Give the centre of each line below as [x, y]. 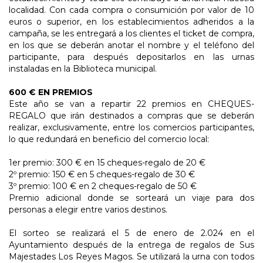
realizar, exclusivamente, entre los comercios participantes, [131, 128]
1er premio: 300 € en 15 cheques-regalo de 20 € [107, 163]
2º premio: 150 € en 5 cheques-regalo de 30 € [102, 175]
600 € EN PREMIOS [51, 92]
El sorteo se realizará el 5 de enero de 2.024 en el [131, 233]
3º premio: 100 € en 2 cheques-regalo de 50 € [103, 186]
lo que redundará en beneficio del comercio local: [109, 139]
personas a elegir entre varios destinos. [88, 210]
